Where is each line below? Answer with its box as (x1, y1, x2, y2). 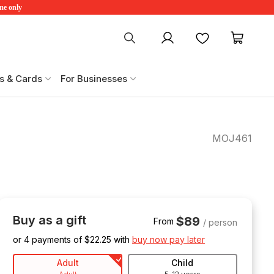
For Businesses (61, 72, 127, 84)
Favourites (209, 30, 258, 42)
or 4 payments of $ (13, 234, 90, 245)
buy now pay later (132, 234, 205, 245)
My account (157, 30, 212, 42)
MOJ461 (212, 131, 252, 144)
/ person (203, 217, 237, 228)
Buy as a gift (13, 212, 86, 228)
